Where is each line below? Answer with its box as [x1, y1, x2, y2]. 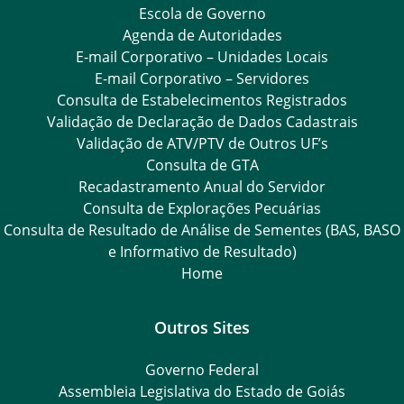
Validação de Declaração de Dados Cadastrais [46, 111, 358, 132]
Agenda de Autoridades [122, 24, 282, 45]
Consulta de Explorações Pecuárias [83, 197, 321, 218]
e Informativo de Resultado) [107, 241, 297, 262]
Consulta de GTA [145, 154, 259, 175]
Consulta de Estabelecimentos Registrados [57, 89, 347, 110]
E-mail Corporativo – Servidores [95, 68, 309, 88]
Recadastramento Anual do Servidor [78, 176, 326, 197]
